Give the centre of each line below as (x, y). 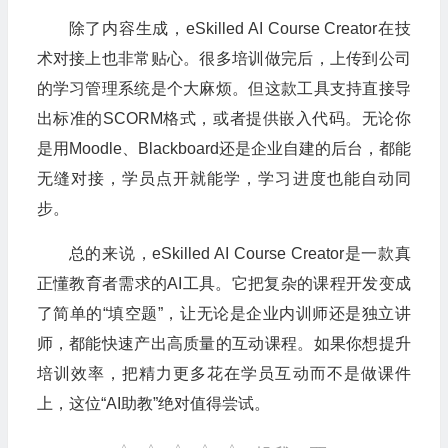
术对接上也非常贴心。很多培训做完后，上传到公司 (223, 58)
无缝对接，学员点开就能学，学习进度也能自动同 (223, 178)
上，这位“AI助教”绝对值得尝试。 (153, 403)
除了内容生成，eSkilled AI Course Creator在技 (239, 28)
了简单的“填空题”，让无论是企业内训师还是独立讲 (223, 313)
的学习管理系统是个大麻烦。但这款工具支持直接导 (223, 88)
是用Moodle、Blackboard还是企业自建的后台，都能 (223, 148)
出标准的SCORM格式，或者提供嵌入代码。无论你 (223, 118)
